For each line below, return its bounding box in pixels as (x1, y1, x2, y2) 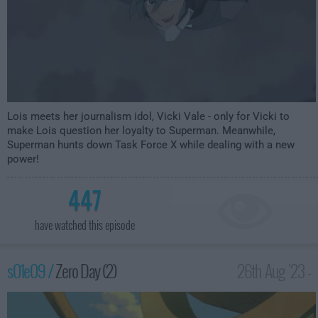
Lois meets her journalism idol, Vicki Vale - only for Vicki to (7, 110, 290, 123)
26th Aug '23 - (236, 258, 312, 283)
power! (7, 153, 39, 165)
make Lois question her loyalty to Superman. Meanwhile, (7, 124, 275, 137)
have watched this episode (34, 216, 135, 234)
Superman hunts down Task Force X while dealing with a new (7, 138, 295, 151)
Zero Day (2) (55, 258, 116, 283)
